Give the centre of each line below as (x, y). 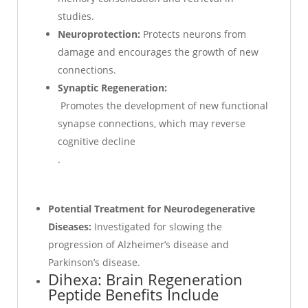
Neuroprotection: (99, 34)
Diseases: (70, 226)
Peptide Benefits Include (133, 294)
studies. (76, 16)
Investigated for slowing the (157, 226)
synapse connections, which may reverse (152, 123)
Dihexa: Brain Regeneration (145, 279)
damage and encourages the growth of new (158, 52)
